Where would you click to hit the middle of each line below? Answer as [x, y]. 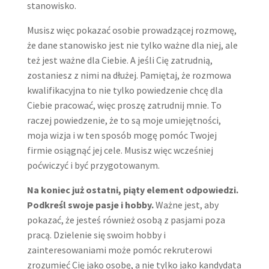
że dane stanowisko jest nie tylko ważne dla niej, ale [132, 45]
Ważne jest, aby [186, 204]
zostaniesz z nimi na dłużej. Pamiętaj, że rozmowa [129, 75]
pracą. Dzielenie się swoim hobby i [96, 234]
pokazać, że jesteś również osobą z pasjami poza [126, 219]
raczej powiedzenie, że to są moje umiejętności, [124, 120]
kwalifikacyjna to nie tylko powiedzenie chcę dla [125, 90]
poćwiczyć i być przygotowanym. [93, 165]
